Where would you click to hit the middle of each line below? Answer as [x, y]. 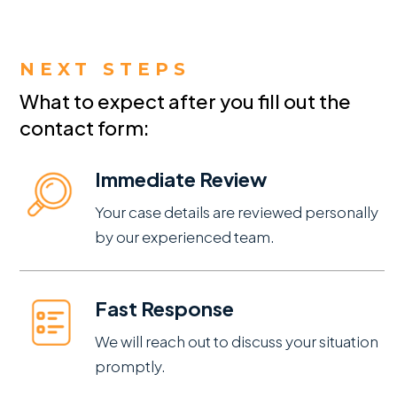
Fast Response [164, 309]
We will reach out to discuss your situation [236, 342]
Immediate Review [180, 179]
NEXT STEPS [105, 70]
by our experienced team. [184, 237]
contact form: [85, 128]
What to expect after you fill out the [186, 101]
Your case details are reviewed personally [236, 212]
